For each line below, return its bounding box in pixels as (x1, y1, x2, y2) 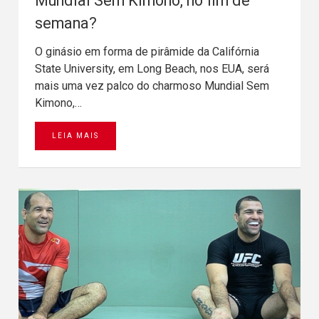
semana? (35, 14, 97, 32)
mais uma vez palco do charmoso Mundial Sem (35, 78, 269, 93)
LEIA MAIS (52, 131, 99, 140)
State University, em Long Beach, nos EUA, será (35, 61, 269, 75)
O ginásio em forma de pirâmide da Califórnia (35, 44, 259, 58)
